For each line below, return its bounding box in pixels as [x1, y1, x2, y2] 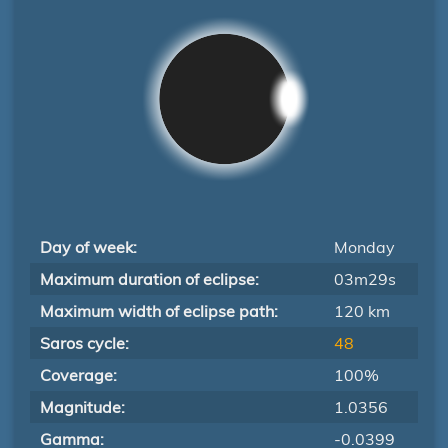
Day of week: [40, 237, 137, 257]
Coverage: [40, 365, 117, 385]
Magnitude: [40, 397, 125, 417]
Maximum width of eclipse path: [40, 301, 278, 321]
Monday [334, 237, 395, 257]
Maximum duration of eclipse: [40, 269, 259, 289]
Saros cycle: [40, 333, 129, 353]
